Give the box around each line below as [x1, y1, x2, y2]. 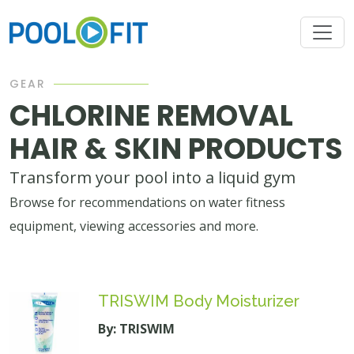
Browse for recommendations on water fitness [9, 194, 285, 211]
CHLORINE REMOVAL [9, 96, 293, 136]
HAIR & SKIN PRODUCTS [9, 129, 343, 169]
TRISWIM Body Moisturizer [98, 292, 299, 311]
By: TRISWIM [98, 320, 175, 337]
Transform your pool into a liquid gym [9, 167, 296, 188]
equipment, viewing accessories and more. [9, 217, 258, 235]
